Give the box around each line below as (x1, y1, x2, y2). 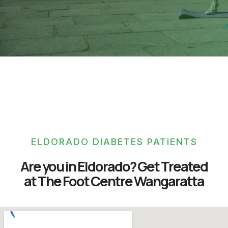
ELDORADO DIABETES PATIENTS (31, 136, 197, 148)
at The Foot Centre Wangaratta (24, 172, 204, 191)
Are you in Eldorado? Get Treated (20, 157, 208, 176)
